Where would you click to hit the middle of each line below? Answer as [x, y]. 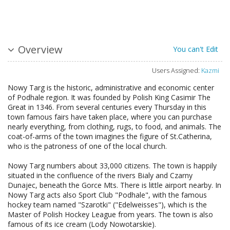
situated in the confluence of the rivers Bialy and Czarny [100, 176]
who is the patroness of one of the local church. [87, 146]
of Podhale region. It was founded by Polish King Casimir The [109, 98]
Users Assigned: [176, 71]
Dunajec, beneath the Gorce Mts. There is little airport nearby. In [114, 185]
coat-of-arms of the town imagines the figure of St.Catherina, [110, 137]
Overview [40, 50]
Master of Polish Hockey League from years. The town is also [110, 215]
